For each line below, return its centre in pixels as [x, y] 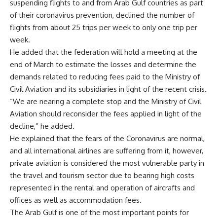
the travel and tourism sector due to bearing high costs [102, 176]
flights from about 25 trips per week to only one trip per [104, 28]
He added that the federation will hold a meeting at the [104, 52]
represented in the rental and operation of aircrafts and [102, 188]
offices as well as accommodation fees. [76, 200]
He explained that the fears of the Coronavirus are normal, [107, 139]
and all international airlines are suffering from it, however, [107, 151]
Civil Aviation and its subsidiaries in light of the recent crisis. [108, 89]
